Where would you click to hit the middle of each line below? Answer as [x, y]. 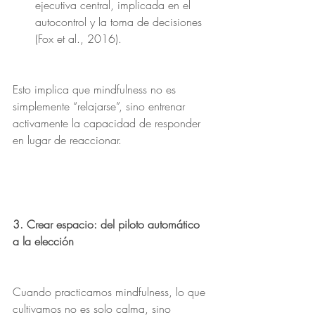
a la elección [43, 241]
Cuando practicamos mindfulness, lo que [111, 292]
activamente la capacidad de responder [108, 123]
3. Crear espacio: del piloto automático [108, 224]
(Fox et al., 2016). [78, 39]
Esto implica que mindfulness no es [96, 89]
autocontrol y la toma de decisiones [120, 22]
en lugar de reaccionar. [67, 140]
